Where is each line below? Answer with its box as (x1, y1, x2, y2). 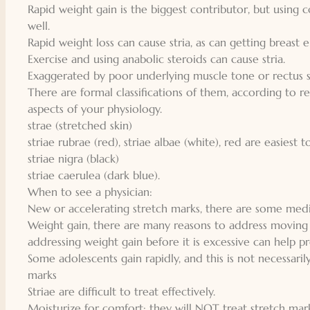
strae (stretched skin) (27, 118, 132, 132)
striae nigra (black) (27, 151, 119, 165)
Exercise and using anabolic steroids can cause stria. (27, 51, 285, 66)
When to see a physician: (27, 184, 152, 199)
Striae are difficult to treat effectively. (27, 284, 215, 298)
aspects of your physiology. (27, 101, 162, 116)
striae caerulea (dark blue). (27, 167, 160, 182)
